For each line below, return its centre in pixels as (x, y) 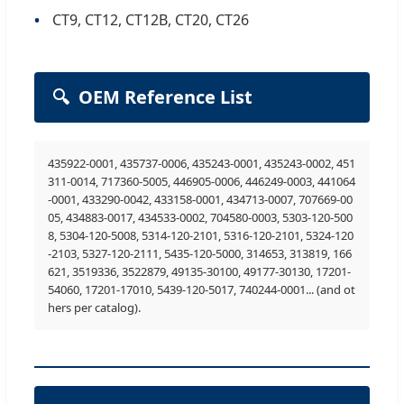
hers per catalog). (94, 307)
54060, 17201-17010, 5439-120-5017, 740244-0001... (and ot (202, 289)
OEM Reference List (165, 96)
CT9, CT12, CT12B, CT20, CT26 (151, 19)
